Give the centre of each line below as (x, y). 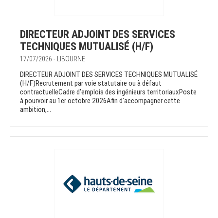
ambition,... (36, 110)
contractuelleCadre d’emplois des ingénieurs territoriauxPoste (108, 92)
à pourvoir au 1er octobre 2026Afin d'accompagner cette (100, 101)
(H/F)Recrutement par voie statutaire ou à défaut (91, 83)
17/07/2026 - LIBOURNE (53, 59)
